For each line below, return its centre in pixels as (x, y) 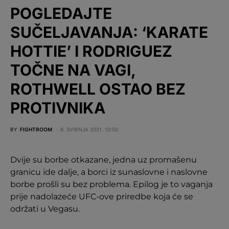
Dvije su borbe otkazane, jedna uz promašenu (104, 159)
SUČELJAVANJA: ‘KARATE (109, 32)
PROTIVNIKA (58, 108)
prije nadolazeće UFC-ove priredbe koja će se (102, 196)
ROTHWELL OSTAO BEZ (98, 89)
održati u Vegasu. (45, 209)
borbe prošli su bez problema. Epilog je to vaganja (111, 184)
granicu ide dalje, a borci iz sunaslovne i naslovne (109, 172)
